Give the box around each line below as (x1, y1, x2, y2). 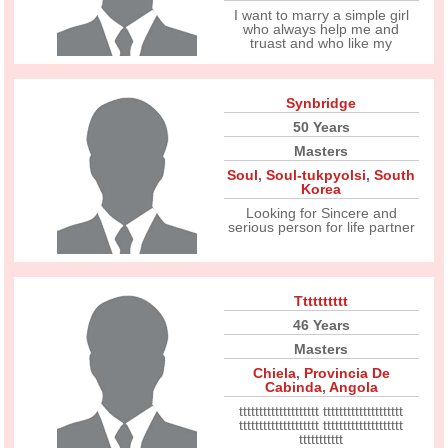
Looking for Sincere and (245, 205, 397, 221)
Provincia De (303, 365, 390, 381)
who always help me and (243, 21, 400, 37)
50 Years (292, 119, 350, 135)
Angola (328, 379, 378, 395)
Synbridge (286, 95, 357, 111)
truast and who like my (250, 35, 393, 51)
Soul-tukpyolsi (266, 167, 367, 183)
